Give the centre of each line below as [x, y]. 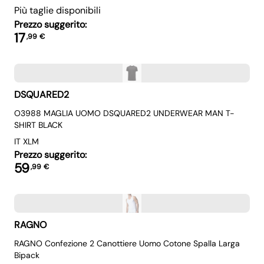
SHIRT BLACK [38, 125]
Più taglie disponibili [57, 10]
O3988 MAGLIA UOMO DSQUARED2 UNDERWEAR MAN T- [124, 113]
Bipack [27, 255]
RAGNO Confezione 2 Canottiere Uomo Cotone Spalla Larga [127, 243]
